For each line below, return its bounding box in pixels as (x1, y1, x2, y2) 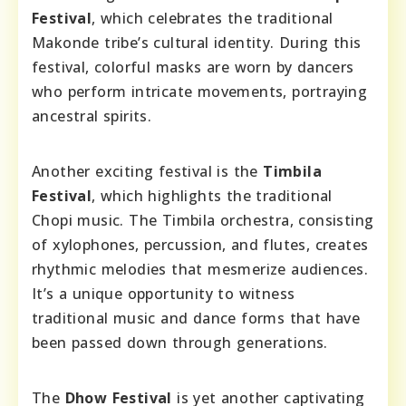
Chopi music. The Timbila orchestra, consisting (32, 210, 374, 230)
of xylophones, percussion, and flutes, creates (32, 235, 369, 255)
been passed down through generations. (32, 333, 328, 353)
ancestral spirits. (32, 106, 152, 126)
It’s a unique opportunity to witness (32, 284, 295, 304)
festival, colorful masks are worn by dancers (32, 57, 354, 77)
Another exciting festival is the (32, 161, 264, 181)
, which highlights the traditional (92, 186, 333, 206)
